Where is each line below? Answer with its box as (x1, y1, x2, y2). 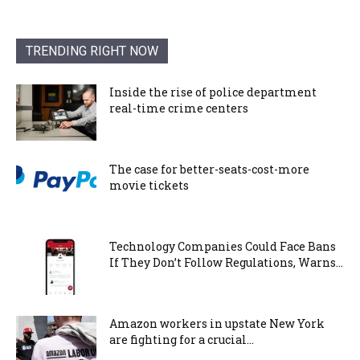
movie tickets (109, 177, 189, 193)
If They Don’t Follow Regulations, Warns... (109, 254, 343, 270)
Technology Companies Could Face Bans (109, 238, 336, 254)
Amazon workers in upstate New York (109, 315, 325, 331)
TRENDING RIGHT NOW (26, 43, 158, 59)
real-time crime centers (109, 100, 248, 116)
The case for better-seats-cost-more (109, 161, 309, 177)
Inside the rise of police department (109, 84, 317, 100)
